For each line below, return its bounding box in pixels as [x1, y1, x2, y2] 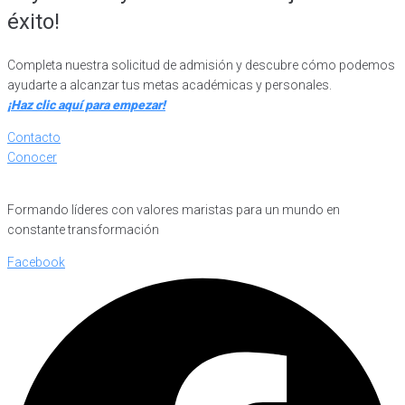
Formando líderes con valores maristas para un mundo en [7, 202, 340, 217]
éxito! [7, 9, 60, 35]
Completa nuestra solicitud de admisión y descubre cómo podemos [7, 57, 395, 72]
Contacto [7, 129, 61, 145]
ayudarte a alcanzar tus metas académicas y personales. [7, 77, 332, 92]
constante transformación [7, 221, 159, 237]
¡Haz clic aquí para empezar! [7, 97, 165, 112]
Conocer [7, 149, 57, 165]
